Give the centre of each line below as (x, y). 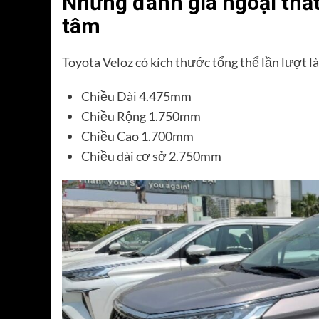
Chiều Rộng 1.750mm (141, 116)
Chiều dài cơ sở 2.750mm (151, 156)
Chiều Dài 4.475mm (136, 96)
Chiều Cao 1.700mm (137, 136)
